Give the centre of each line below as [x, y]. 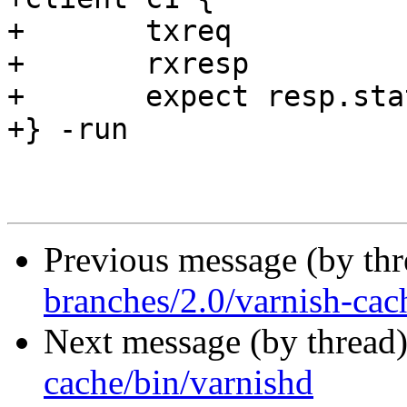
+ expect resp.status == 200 [16, 97]
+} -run [68, 129]
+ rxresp [16, 64]
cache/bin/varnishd [179, 382]
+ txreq [16, 31]
